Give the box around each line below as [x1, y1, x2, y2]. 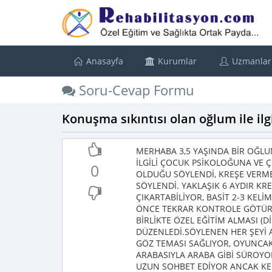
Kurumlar [155, 55, 197, 67]
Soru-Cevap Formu [75, 81, 194, 99]
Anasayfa [83, 55, 123, 67]
